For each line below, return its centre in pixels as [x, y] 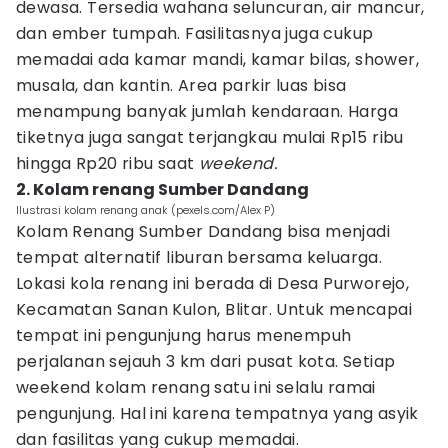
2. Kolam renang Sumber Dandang [162, 189]
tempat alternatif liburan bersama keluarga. [199, 257]
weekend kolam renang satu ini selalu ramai [196, 387]
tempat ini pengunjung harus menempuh [184, 335]
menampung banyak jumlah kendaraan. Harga [207, 111]
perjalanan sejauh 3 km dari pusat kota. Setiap [206, 361]
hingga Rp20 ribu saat [107, 163]
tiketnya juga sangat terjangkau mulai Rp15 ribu [210, 137]
